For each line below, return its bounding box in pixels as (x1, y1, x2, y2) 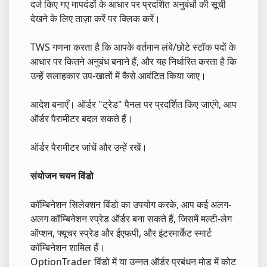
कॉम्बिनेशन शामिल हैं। (30, 241, 105, 254)
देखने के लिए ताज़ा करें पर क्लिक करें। (30, 12, 160, 26)
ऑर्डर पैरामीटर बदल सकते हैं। (30, 112, 133, 126)
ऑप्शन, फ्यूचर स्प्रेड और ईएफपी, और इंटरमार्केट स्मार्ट (30, 226, 212, 240)
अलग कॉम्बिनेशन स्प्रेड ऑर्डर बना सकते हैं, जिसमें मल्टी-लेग (30, 212, 232, 226)
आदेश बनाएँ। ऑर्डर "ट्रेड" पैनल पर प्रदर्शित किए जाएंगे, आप (30, 98, 237, 111)
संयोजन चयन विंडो (30, 169, 94, 183)
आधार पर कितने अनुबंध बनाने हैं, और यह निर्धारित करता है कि (30, 55, 237, 69)
